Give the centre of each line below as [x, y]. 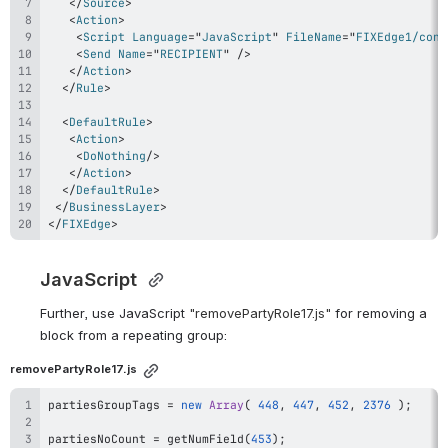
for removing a [379, 312]
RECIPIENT [191, 53]
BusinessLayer [114, 206]
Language [160, 36]
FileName [314, 36]
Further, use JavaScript [114, 312]
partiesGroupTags [107, 405]
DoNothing [114, 155]
